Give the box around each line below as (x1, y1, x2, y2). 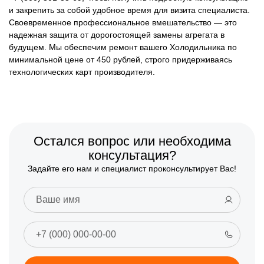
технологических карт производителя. (9, 67, 155, 77)
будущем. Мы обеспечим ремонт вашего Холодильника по (9, 42, 237, 52)
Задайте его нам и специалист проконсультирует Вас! (28, 164, 236, 174)
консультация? (88, 148, 176, 163)
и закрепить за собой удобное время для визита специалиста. (9, 5, 250, 15)
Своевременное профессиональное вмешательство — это (9, 18, 237, 28)
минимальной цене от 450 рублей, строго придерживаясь (9, 55, 232, 65)
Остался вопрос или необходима (33, 134, 231, 149)
